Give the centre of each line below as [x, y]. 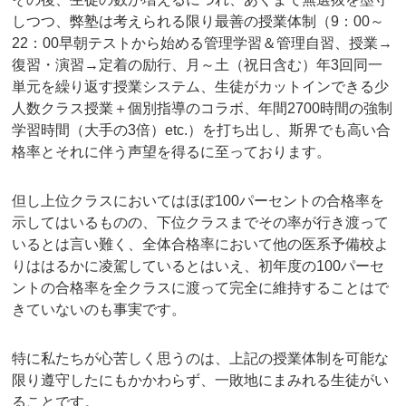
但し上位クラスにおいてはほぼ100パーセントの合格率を [198, 200]
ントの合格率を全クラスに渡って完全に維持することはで [201, 287]
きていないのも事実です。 [99, 309]
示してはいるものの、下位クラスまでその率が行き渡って [201, 222]
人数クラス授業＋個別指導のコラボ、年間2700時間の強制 [203, 108]
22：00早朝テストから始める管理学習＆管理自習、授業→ [203, 43]
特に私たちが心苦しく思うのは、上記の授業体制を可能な [201, 358]
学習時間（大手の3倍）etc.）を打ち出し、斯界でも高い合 [202, 130]
